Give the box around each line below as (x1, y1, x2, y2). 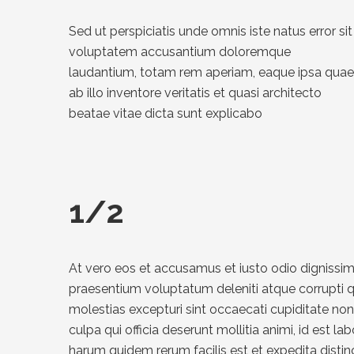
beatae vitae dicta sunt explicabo (69, 105, 262, 121)
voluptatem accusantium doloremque (69, 43, 291, 59)
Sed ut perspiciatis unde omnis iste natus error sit (69, 23, 352, 39)
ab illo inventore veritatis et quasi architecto (69, 85, 322, 100)
